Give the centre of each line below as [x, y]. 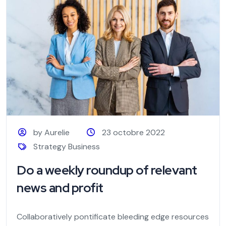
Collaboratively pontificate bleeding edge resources [113, 216]
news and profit [60, 188]
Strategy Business [67, 146]
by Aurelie [52, 132]
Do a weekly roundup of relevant [107, 170]
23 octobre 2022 [133, 132]
